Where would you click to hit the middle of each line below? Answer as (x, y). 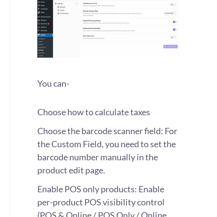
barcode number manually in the (98, 157)
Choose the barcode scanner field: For (107, 131)
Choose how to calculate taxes (94, 112)
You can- (53, 83)
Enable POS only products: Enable (101, 189)
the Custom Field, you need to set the (107, 144)
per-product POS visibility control (101, 202)
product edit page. (71, 170)
